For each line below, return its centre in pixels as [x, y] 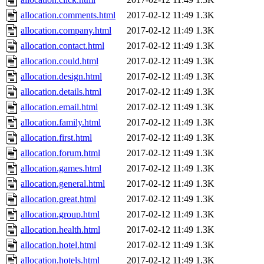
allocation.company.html [66, 31]
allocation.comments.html [68, 15]
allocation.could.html [60, 61]
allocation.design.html [61, 77]
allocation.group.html [60, 214]
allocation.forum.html [60, 153]
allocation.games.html [61, 169]
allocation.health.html [60, 230]
